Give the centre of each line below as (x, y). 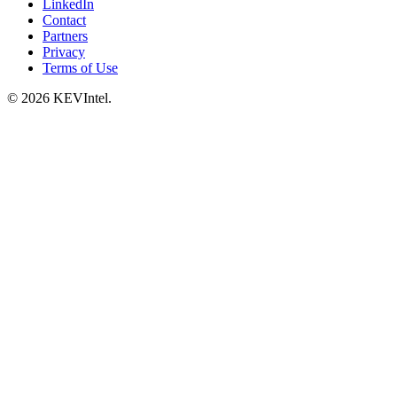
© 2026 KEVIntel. (59, 98)
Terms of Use (80, 68)
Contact (64, 20)
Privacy (64, 52)
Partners (65, 36)
